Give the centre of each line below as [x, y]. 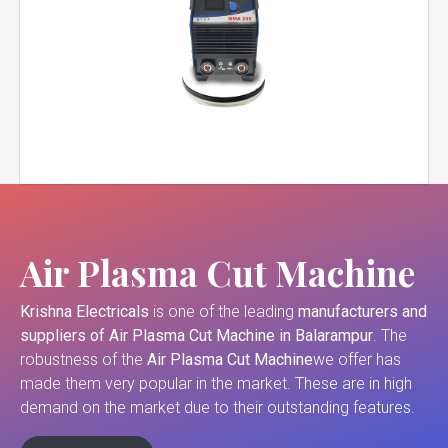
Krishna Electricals [84, 312]
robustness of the [83, 360]
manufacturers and [362, 312]
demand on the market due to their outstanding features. [217, 408]
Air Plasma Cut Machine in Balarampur [241, 336]
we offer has [357, 360]
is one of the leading [223, 312]
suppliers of [62, 336]
